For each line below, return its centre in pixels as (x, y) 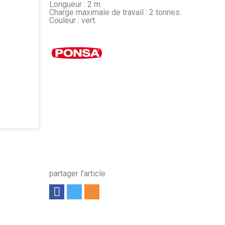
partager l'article (77, 173)
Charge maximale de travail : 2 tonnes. (115, 12)
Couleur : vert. (73, 20)
